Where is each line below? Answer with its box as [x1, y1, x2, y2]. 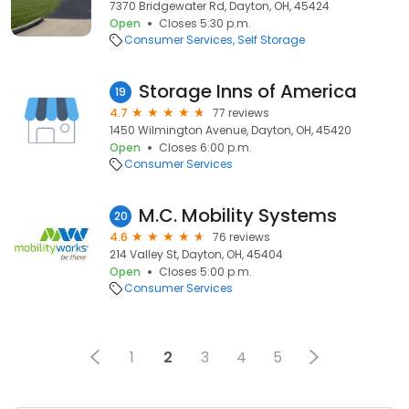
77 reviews [213, 105, 269, 121]
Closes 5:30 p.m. [159, 16, 251, 31]
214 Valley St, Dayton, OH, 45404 [110, 246, 283, 262]
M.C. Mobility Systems [139, 203, 337, 228]
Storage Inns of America [139, 79, 357, 104]
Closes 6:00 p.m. [159, 140, 252, 155]
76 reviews [213, 229, 270, 245]
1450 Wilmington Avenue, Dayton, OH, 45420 [110, 122, 351, 138]
